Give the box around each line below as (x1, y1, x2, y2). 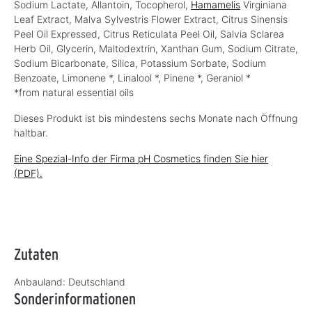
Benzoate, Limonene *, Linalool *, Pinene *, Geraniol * (14, 71, 251, 84)
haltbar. (14, 126, 48, 139)
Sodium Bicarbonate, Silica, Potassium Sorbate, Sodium (14, 56, 266, 69)
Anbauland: (14, 275, 65, 288)
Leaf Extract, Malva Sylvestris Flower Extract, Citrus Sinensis (14, 13, 288, 25)
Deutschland (65, 275, 125, 288)
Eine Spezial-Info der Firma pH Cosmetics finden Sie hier (14, 152, 268, 164)
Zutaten (14, 244, 58, 263)
